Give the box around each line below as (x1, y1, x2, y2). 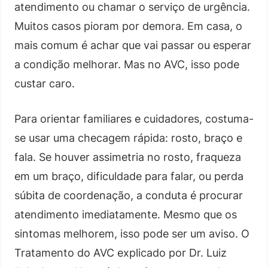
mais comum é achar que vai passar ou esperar (14, 38, 251, 51)
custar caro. (14, 77, 75, 90)
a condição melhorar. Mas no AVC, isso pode (14, 57, 239, 71)
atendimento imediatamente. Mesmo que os (14, 208, 237, 221)
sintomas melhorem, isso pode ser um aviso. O (14, 227, 249, 240)
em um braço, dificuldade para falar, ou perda (14, 169, 243, 182)
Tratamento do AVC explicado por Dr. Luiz (14, 246, 227, 259)
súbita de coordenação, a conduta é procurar (14, 188, 243, 202)
